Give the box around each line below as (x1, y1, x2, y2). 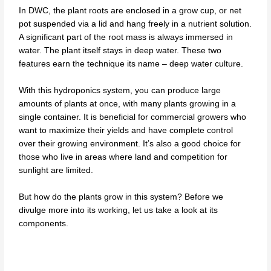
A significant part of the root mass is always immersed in (19, 33, 233, 42)
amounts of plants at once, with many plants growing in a (19, 99, 237, 109)
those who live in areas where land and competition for (19, 152, 228, 162)
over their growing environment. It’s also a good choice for (19, 139, 241, 149)
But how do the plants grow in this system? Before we (19, 192, 224, 202)
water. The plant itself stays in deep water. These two (19, 46, 222, 56)
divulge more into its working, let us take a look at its (19, 206, 218, 215)
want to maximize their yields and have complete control (19, 126, 233, 135)
